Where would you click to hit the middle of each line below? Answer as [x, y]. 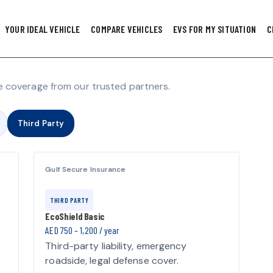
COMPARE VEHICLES [127, 29]
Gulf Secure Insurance [86, 170]
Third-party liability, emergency [116, 246]
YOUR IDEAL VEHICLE [43, 29]
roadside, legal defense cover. [112, 261]
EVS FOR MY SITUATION [215, 29]
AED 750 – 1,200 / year [83, 230]
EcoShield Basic [75, 216]
